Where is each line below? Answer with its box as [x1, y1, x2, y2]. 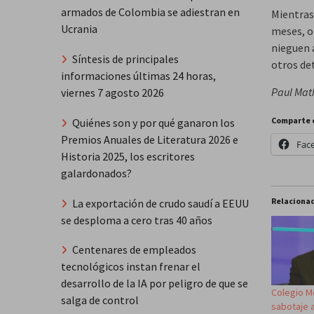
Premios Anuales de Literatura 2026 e [61, 132, 238, 146]
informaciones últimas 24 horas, [61, 69, 216, 83]
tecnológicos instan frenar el [61, 259, 200, 274]
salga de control [61, 293, 139, 308]
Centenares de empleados [72, 243, 196, 257]
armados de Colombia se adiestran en [61, 5, 240, 20]
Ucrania [61, 22, 97, 36]
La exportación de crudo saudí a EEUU [72, 196, 249, 210]
